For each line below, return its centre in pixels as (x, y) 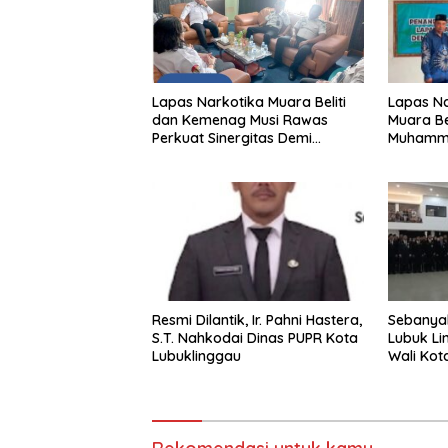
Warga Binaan (200, 174)
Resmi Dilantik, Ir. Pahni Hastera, (257, 319)
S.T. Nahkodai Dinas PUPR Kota (255, 337)
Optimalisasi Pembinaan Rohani (257, 156)
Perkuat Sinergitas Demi (232, 138)
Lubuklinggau (196, 355)
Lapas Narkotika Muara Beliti (249, 102)
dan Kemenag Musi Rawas (240, 120)
